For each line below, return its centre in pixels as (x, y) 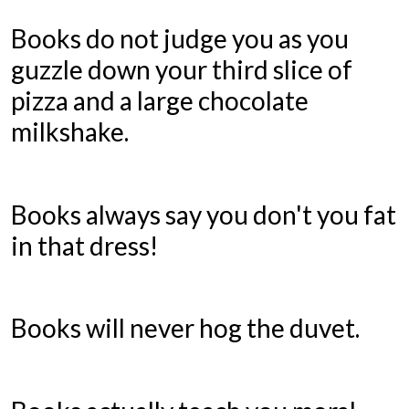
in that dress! (84, 245)
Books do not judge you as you (179, 39)
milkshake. (69, 132)
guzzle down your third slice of (181, 70)
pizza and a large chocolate (159, 101)
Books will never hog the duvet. (187, 328)
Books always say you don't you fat (203, 214)
